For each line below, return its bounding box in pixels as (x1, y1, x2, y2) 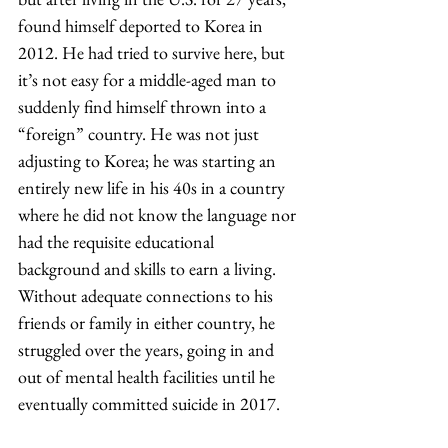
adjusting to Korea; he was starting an (18, 149, 280, 172)
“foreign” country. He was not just (18, 122, 263, 145)
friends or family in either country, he (18, 311, 279, 334)
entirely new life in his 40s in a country (18, 176, 289, 199)
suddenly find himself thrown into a (18, 95, 270, 118)
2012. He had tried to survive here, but (18, 41, 289, 64)
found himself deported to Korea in (18, 14, 267, 37)
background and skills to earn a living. (18, 257, 280, 280)
